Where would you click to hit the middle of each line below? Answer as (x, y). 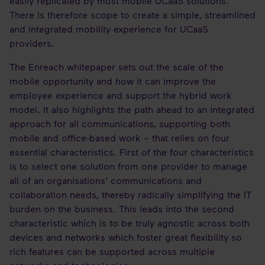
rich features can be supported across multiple (112, 251)
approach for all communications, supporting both (120, 123)
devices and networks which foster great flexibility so (126, 237)
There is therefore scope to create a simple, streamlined (132, 14)
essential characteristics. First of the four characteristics (132, 152)
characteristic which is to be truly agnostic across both (130, 223)
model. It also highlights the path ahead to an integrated (132, 109)
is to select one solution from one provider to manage (128, 166)
